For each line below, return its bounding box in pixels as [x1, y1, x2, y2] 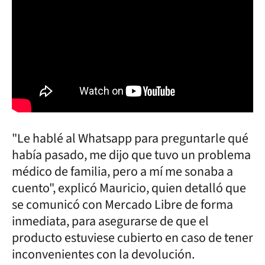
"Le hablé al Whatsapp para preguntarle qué [12, 128, 248, 148]
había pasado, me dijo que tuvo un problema [12, 145, 251, 164]
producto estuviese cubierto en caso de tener [12, 228, 253, 247]
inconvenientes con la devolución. [12, 244, 195, 264]
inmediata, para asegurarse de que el [12, 211, 209, 231]
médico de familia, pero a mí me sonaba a [12, 161, 233, 181]
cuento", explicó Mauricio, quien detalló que [12, 178, 246, 198]
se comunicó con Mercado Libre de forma [12, 195, 233, 214]
